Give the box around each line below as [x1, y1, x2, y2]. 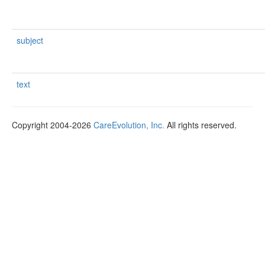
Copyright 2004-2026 [12, 119, 93, 131]
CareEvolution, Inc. [93, 119, 164, 131]
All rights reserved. [164, 119, 237, 131]
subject [17, 34, 43, 46]
